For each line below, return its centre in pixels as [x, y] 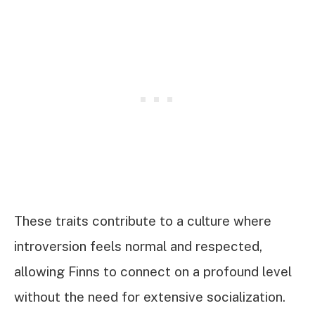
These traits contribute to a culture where [143, 220]
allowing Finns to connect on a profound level [153, 271]
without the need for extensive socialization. [150, 296]
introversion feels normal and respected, [138, 246]
